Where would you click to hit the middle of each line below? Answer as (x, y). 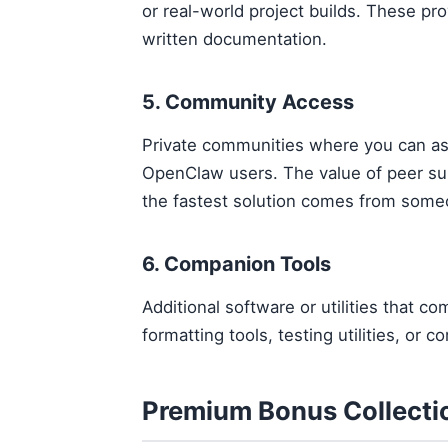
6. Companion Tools (236, 264)
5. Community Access (248, 102)
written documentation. (234, 39)
